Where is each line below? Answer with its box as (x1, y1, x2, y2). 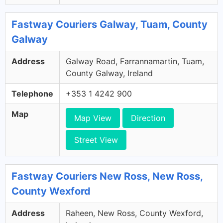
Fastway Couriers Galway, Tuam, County (11, 18, 208, 30)
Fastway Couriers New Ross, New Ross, (11, 170, 203, 182)
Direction (131, 113, 165, 123)
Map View (74, 113, 111, 123)
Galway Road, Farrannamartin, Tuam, (66, 56, 204, 66)
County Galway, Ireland (66, 68, 153, 78)
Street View (74, 135, 118, 145)
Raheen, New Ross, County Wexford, (66, 208, 203, 218)
